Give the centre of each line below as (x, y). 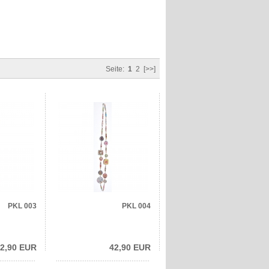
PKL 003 (22, 206)
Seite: (117, 69)
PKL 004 (136, 206)
